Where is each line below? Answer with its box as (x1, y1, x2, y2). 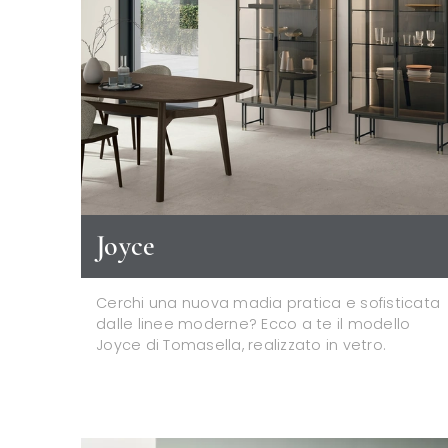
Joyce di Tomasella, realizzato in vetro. (96, 335, 386, 356)
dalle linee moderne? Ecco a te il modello (96, 314, 411, 335)
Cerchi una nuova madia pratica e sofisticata (96, 293, 440, 314)
